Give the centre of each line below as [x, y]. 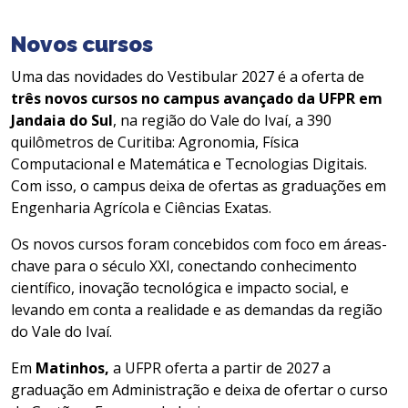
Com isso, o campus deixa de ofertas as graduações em [199, 185]
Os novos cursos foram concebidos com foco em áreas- [199, 244]
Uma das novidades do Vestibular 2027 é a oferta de [188, 76]
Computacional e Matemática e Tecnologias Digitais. [189, 163]
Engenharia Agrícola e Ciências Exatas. [141, 207]
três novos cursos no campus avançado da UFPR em [197, 98]
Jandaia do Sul [62, 120]
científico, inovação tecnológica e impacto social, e [180, 287]
